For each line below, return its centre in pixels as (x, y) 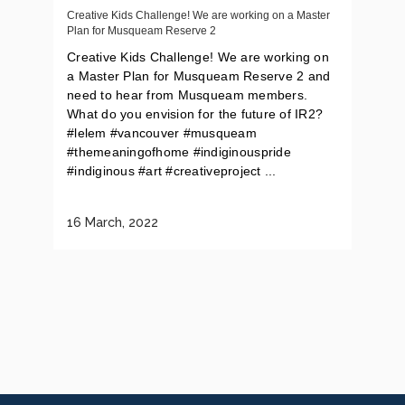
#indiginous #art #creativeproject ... (172, 171)
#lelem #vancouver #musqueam (162, 133)
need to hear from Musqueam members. (188, 95)
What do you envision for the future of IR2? (195, 114)
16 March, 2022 (113, 223)
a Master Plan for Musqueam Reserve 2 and (199, 76)
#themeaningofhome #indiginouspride (179, 152)
